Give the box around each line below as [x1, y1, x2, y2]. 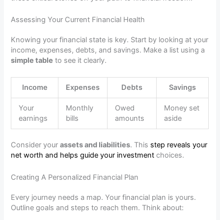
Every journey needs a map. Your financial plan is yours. [11, 192, 196, 202]
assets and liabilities [60, 140, 131, 150]
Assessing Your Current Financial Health [11, 15, 145, 25]
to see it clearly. [53, 56, 107, 65]
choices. [154, 151, 185, 160]
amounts [115, 114, 145, 123]
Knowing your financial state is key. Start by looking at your [11, 35, 209, 45]
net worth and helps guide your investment [11, 151, 155, 160]
